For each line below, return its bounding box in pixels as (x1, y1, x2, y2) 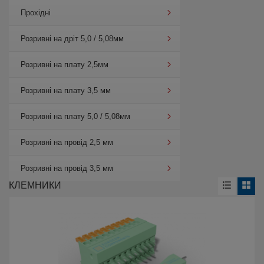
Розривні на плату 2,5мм (21, 60, 108, 69)
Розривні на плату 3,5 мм (21, 86, 111, 95)
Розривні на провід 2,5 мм (21, 138, 113, 147)
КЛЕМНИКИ (9, 180, 61, 190)
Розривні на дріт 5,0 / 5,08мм (21, 34, 124, 43)
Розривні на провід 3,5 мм (21, 164, 113, 173)
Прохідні (21, 8, 51, 17)
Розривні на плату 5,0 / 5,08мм (21, 112, 130, 121)
